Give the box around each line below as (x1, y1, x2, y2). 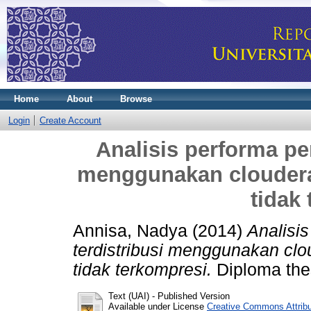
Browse (120, 94, 152, 104)
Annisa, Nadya (73, 221, 187, 240)
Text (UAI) (108, 290, 149, 301)
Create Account (40, 115, 101, 126)
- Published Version (149, 290, 230, 301)
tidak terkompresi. (73, 260, 212, 279)
